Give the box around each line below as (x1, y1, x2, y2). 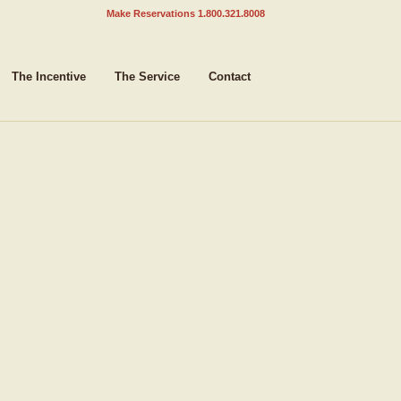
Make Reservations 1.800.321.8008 (107, 8, 265, 19)
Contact (209, 70, 251, 84)
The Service (115, 70, 180, 84)
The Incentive (12, 70, 86, 84)
